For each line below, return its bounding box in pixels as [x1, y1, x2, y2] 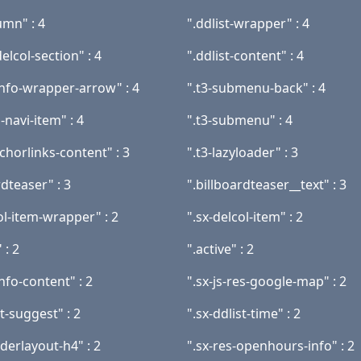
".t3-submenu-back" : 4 [187, 79, 326, 97]
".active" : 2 [187, 240, 254, 258]
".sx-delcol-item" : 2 [187, 208, 303, 226]
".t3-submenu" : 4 [187, 111, 293, 129]
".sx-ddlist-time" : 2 [187, 305, 301, 322]
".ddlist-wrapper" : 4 [187, 15, 309, 32]
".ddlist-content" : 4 [187, 47, 304, 64]
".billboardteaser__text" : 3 [187, 176, 346, 193]
